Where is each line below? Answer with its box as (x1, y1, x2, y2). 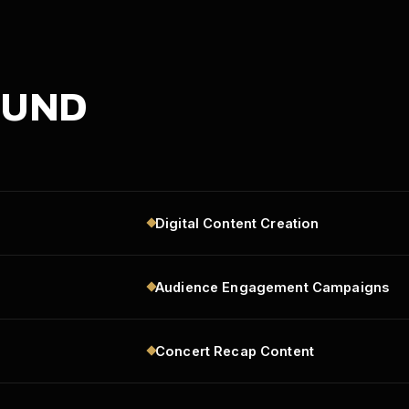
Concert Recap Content (155, 342, 315, 359)
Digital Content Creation (155, 215, 320, 231)
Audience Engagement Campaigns (155, 278, 390, 295)
